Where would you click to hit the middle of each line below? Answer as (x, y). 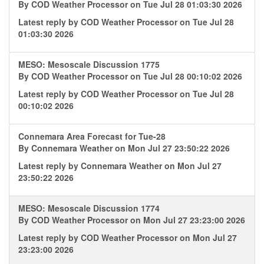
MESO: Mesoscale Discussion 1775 (89, 64)
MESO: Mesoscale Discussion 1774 (89, 208)
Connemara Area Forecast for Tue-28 (92, 136)
